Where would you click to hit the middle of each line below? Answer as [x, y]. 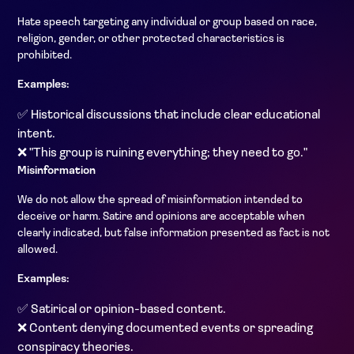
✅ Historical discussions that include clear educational [169, 115]
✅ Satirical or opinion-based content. [122, 310]
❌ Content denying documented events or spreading [165, 329]
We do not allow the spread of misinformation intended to [160, 200]
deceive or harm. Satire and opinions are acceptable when [161, 217]
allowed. [38, 250]
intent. [36, 134]
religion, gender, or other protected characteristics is [151, 39]
